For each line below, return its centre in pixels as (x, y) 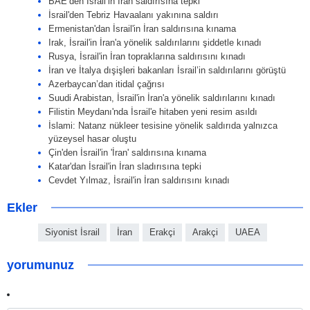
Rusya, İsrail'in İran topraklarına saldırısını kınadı (147, 57)
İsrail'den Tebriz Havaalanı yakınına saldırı (134, 15)
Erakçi (162, 232)
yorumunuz (40, 265)
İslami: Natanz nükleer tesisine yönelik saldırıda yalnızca (163, 126)
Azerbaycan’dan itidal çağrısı (107, 84)
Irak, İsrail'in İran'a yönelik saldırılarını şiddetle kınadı (155, 43)
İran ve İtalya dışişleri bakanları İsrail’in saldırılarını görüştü (167, 71)
